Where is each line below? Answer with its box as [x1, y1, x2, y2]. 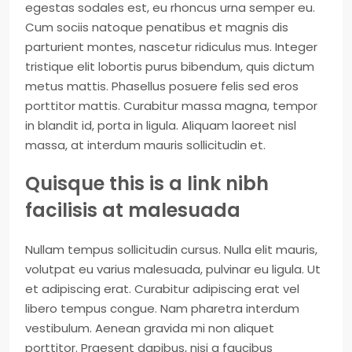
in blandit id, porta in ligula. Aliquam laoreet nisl [25, 117, 296, 134]
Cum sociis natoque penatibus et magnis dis [25, 19, 288, 35]
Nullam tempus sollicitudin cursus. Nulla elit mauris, [25, 241, 317, 258]
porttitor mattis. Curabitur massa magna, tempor [25, 97, 317, 114]
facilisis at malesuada [25, 197, 240, 223]
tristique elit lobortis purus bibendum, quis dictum [25, 58, 314, 75]
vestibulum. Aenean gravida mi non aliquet [25, 320, 274, 336]
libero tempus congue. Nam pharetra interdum [25, 300, 299, 317]
